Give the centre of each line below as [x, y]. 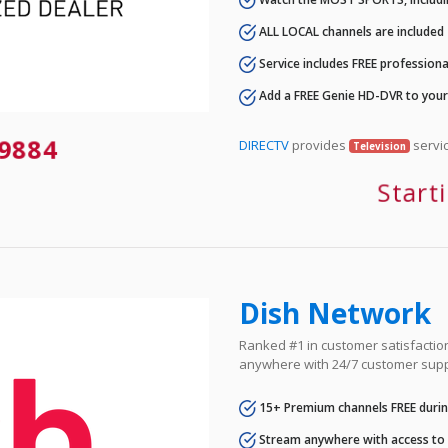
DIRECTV [264, 144]
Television [379, 146]
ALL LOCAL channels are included [350, 31]
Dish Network [335, 312]
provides [319, 144]
